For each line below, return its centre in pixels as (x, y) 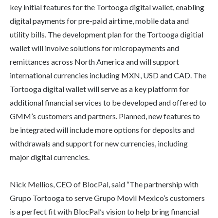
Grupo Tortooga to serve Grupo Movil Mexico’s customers (107, 198)
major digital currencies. (50, 157)
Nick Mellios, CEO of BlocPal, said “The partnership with (104, 184)
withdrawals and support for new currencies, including (99, 143)
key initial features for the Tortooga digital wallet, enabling (107, 7)
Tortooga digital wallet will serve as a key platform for (100, 89)
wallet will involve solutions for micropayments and (94, 48)
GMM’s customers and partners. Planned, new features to (105, 116)
